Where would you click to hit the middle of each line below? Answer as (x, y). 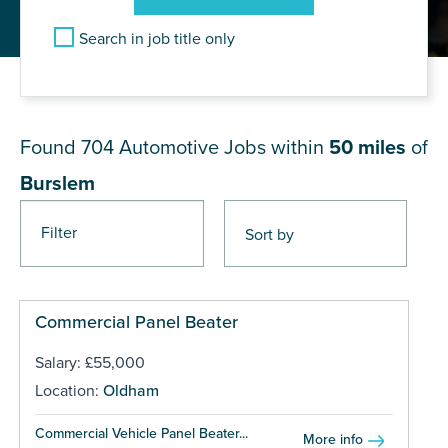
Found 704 (69, 147)
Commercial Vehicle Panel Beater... (141, 433)
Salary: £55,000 (89, 362)
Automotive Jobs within (224, 147)
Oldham (130, 390)
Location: (68, 390)
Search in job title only (157, 38)
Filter (59, 232)
